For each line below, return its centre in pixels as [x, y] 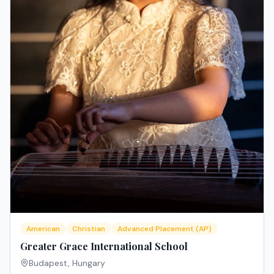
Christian [89, 229]
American [43, 229]
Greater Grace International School [104, 246]
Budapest [48, 263]
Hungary [89, 263]
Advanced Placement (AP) [165, 229]
